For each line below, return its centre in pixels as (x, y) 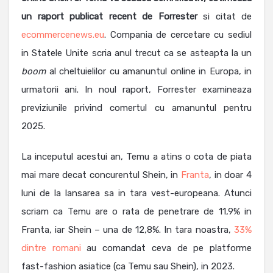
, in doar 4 (230, 175)
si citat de (224, 17)
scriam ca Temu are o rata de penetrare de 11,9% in (136, 212)
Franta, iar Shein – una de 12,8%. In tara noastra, (128, 230)
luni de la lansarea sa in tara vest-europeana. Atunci (136, 193)
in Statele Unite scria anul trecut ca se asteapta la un (136, 53)
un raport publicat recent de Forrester (109, 17)
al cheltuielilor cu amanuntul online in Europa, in (149, 72)
